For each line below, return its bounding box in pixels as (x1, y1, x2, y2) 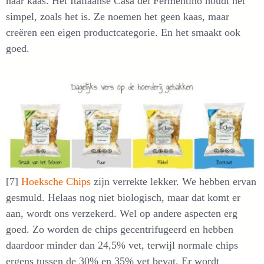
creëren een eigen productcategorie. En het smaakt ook (6, 27, 240, 39)
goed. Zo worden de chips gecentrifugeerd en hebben (6, 223, 233, 235)
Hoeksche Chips (21, 175, 91, 187)
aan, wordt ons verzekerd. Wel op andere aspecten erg (6, 207, 237, 219)
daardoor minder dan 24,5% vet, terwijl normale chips (6, 239, 238, 251)
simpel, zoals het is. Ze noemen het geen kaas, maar (6, 11, 229, 23)
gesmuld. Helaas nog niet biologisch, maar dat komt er (6, 191, 240, 203)
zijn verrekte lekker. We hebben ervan (91, 175, 256, 187)
